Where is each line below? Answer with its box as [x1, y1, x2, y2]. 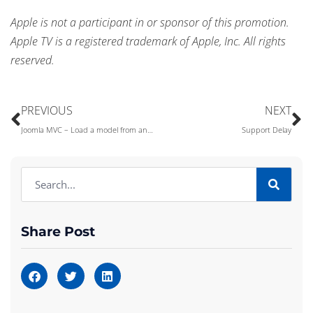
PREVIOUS [21, 103, 73, 118]
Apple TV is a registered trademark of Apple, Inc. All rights [10, 34, 286, 49]
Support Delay [242, 124, 291, 135]
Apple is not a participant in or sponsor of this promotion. [10, 15, 289, 30]
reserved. [10, 52, 54, 68]
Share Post [21, 224, 95, 240]
